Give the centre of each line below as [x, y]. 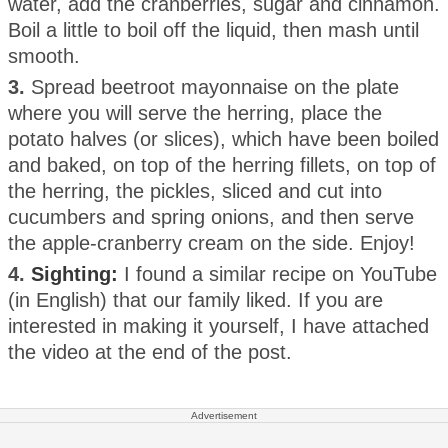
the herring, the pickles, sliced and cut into [195, 190]
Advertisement [224, 415]
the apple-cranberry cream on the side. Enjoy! [211, 242]
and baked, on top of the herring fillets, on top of [222, 164]
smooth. [44, 55]
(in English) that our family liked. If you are [195, 299]
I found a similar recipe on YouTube [277, 273]
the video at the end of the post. [150, 351]
